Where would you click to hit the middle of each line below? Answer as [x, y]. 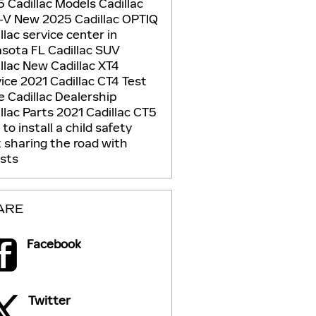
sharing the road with [66, 143]
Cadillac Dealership [62, 96]
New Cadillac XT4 [71, 65]
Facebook [54, 244]
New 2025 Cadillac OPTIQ [86, 19]
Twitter [49, 300]
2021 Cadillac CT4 [71, 81]
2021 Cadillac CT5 [106, 112]
